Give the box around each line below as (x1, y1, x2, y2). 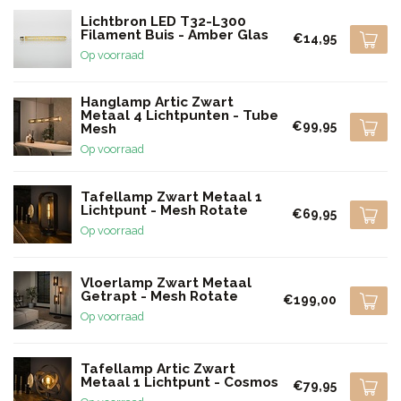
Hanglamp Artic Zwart (81, 94, 234, 110)
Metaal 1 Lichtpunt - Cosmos (81, 373, 278, 390)
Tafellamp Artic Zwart (81, 360, 235, 377)
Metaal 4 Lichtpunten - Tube (81, 107, 278, 124)
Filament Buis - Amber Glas (81, 26, 269, 43)
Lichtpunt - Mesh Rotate (81, 201, 248, 218)
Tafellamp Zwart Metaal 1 (81, 188, 262, 205)
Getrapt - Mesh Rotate (81, 287, 238, 304)
